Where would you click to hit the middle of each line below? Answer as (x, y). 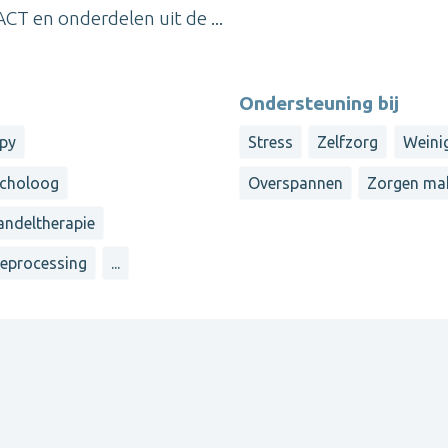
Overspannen (295, 182)
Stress (270, 142)
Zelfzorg (348, 142)
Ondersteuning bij (319, 103)
